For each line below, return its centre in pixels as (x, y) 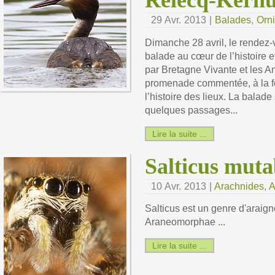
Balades (233, 20)
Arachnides (239, 186)
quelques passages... (191, 110)
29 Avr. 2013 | (183, 20)
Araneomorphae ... (185, 222)
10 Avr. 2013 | (183, 186)
